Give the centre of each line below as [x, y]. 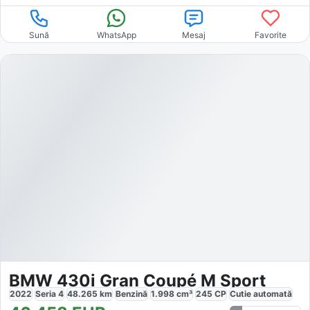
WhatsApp [116, 35]
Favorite [271, 35]
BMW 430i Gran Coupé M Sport [137, 280]
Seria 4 [49, 293]
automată [273, 293]
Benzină [131, 293]
